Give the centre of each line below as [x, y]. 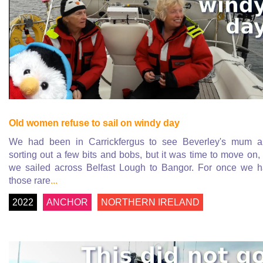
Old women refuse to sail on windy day [94, 123]
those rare [30, 180]
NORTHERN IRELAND [150, 202]
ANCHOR [67, 202]
